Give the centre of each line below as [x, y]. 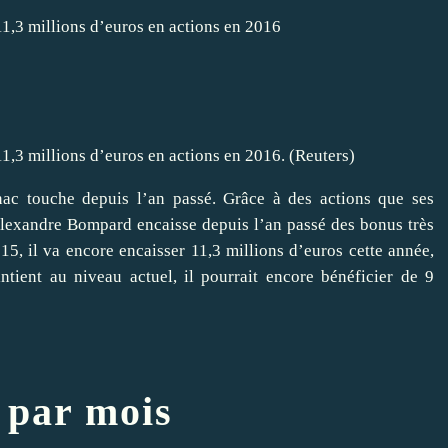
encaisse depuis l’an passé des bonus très [283, 225]
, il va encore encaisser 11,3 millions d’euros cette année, [226, 251]
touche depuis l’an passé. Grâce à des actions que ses [227, 199]
